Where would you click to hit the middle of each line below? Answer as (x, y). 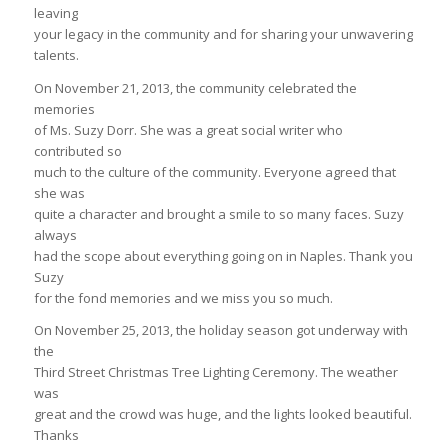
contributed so (77, 150)
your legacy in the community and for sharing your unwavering (223, 34)
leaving (55, 13)
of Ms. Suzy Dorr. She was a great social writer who (188, 129)
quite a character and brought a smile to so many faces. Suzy (218, 213)
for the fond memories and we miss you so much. (183, 297)
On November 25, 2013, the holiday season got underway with (220, 329)
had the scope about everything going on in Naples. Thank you (223, 255)
